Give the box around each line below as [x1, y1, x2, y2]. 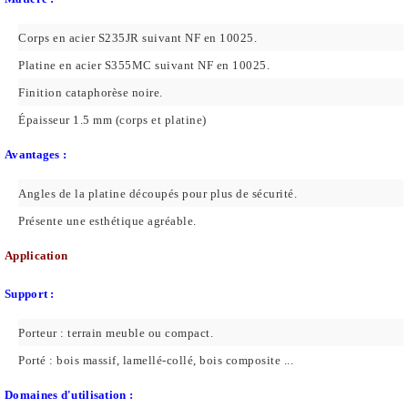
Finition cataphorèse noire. [18, 86, 163, 100]
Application [5, 249, 68, 263]
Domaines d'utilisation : [5, 388, 134, 403]
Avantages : [5, 148, 67, 162]
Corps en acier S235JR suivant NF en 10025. [18, 31, 257, 46]
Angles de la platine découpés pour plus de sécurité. [18, 187, 297, 201]
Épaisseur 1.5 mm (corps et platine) [18, 113, 207, 127]
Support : [5, 287, 55, 301]
